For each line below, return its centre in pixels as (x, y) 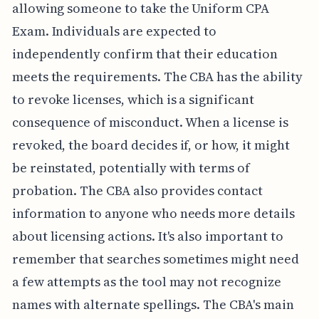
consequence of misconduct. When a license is (150, 122)
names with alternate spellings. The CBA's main (153, 305)
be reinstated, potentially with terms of (131, 168)
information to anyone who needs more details (153, 214)
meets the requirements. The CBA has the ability (157, 77)
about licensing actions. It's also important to (147, 236)
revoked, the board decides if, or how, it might (151, 145)
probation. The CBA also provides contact (137, 191)
